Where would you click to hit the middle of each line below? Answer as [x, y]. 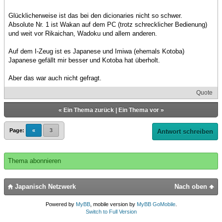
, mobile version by [113, 204]
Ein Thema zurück [88, 110]
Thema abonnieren [34, 161]
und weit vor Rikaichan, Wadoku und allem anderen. [83, 33]
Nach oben [192, 186]
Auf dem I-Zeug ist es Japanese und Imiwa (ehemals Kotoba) [96, 51]
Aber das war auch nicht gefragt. [55, 78]
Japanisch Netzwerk [44, 186]
